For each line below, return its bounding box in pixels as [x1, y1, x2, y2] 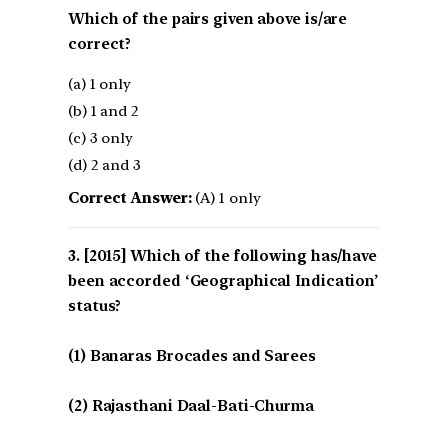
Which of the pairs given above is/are [68, 10, 348, 29]
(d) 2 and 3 [68, 156, 141, 175]
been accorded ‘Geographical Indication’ [68, 272, 379, 291]
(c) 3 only [68, 129, 133, 148]
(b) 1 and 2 [68, 102, 139, 121]
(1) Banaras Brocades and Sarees [68, 347, 316, 366]
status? [68, 297, 122, 316]
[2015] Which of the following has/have [83, 247, 377, 266]
